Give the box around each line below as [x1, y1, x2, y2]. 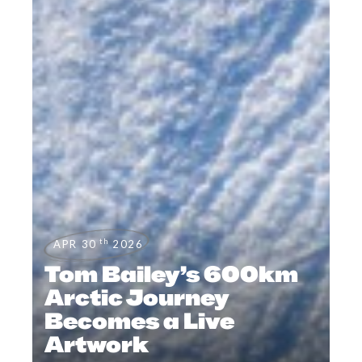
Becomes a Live [44, 306, 235, 335]
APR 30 [53, 237, 97, 250]
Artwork [44, 330, 149, 358]
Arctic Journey [44, 283, 230, 311]
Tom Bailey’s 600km [44, 259, 299, 288]
